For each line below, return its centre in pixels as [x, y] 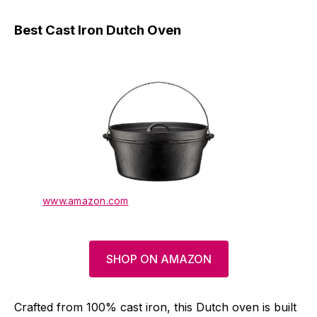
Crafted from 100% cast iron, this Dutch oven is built [155, 307]
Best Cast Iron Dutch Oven [98, 30]
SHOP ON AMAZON [158, 259]
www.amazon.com [86, 200]
